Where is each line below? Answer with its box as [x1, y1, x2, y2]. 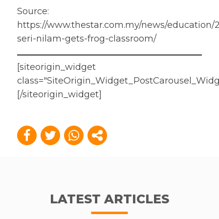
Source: [17, 6, 49, 17]
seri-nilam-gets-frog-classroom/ [17, 33, 156, 44]
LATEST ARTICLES [50, 192, 169, 206]
